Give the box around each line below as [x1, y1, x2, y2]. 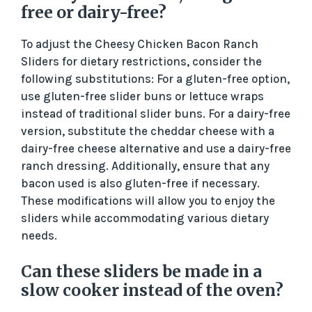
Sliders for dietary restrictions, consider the [21, 54, 262, 68]
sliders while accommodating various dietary [21, 210, 269, 225]
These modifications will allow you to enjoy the [21, 193, 275, 208]
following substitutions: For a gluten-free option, [21, 71, 290, 86]
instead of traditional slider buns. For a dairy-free [21, 106, 290, 120]
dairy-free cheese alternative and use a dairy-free [21, 141, 291, 155]
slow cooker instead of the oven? [21, 280, 283, 301]
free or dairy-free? [21, 1, 166, 22]
